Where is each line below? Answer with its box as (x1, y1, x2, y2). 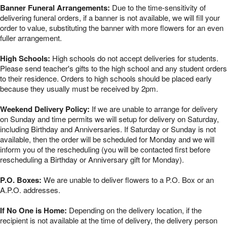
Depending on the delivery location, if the (67, 205, 202, 216)
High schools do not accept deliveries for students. (50, 53, 218, 64)
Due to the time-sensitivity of (110, 2, 206, 13)
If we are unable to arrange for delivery (90, 103, 218, 115)
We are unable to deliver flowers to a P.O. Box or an (42, 174, 214, 185)
